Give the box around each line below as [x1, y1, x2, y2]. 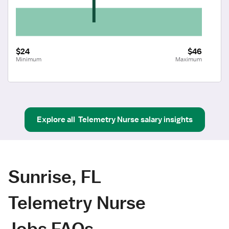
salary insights [140, 114, 193, 125]
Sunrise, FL [8, 165, 102, 188]
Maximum [175, 55, 202, 63]
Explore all [36, 114, 75, 125]
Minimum [16, 55, 41, 63]
